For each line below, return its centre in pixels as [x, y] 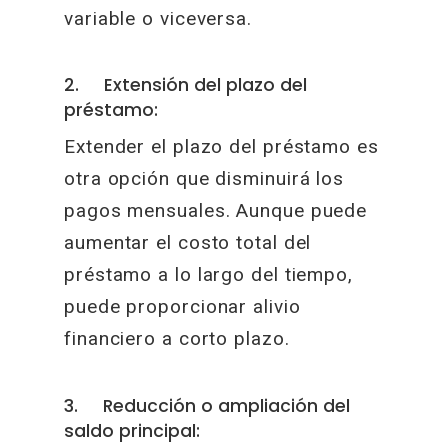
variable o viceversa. [158, 18]
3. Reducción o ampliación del [207, 405]
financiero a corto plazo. [177, 338]
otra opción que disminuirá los [204, 178]
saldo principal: [132, 430]
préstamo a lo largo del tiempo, [208, 274]
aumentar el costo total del [188, 242]
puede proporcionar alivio [182, 306]
